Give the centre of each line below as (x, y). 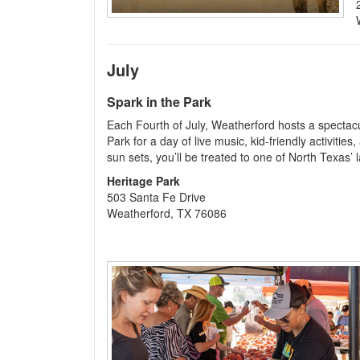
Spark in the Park (159, 102)
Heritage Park (143, 181)
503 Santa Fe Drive (156, 197)
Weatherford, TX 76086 (167, 213)
